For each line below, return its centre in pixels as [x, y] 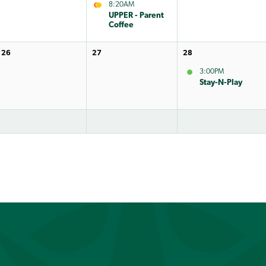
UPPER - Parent [136, 15]
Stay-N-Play [221, 83]
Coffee [121, 25]
